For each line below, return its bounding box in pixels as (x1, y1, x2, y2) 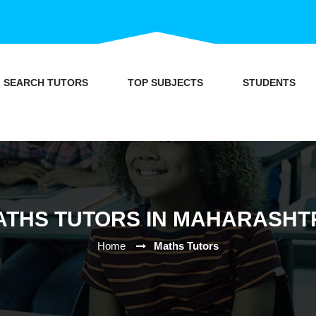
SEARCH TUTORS (3, 77, 88, 88)
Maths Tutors (154, 239, 219, 252)
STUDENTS (242, 77, 296, 88)
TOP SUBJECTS (127, 77, 203, 88)
